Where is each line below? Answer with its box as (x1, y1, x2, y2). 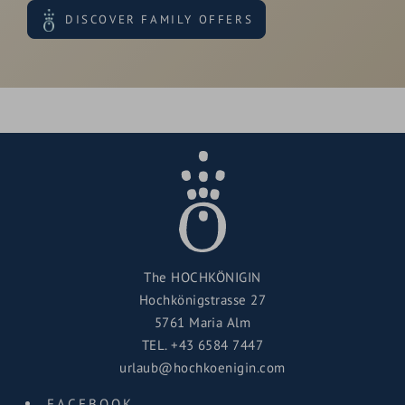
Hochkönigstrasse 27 (138, 290, 267, 308)
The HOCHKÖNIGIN (144, 268, 261, 286)
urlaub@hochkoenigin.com (119, 358, 286, 376)
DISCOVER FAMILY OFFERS (65, 12, 254, 28)
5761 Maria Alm (154, 313, 251, 331)
